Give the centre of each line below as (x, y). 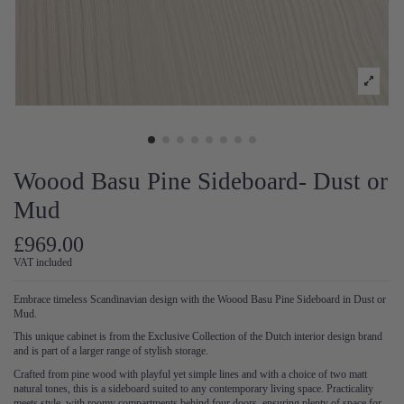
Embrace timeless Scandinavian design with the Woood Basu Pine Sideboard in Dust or (200, 299)
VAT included (43, 262)
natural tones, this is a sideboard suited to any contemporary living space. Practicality (193, 389)
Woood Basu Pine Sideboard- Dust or (201, 182)
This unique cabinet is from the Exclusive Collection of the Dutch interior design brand (198, 337)
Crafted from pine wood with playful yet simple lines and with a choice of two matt (190, 375)
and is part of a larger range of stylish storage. (111, 351)
